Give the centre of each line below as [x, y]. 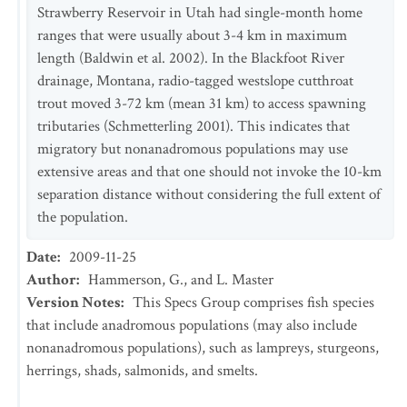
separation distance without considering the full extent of [209, 194]
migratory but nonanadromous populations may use [193, 149]
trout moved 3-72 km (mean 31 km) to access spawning [202, 104]
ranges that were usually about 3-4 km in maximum [192, 35]
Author [51, 280]
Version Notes [74, 303]
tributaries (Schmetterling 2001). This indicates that [194, 126]
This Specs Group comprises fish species [253, 303]
